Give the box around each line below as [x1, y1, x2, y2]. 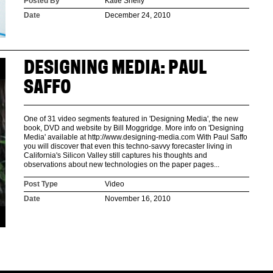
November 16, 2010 [105, 194, 171, 203]
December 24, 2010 [105, 10, 171, 19]
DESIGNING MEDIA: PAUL [24, 60, 207, 79]
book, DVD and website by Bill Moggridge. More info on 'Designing [24, 124, 244, 132]
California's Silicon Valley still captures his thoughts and [24, 151, 207, 160]
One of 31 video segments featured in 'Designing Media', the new [24, 115, 238, 123]
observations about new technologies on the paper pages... [24, 160, 219, 169]
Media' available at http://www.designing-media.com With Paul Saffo [24, 133, 247, 141]
